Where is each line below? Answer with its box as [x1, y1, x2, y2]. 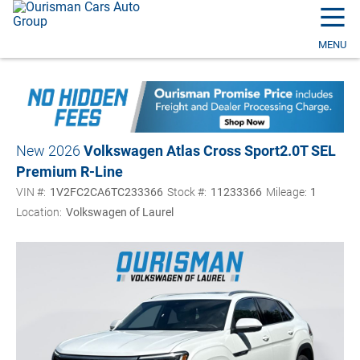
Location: [16, 206, 62, 219]
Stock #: [166, 186, 207, 199]
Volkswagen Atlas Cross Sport [84, 142, 280, 160]
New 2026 [16, 142, 80, 160]
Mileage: [265, 186, 307, 199]
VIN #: [16, 186, 46, 199]
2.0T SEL [280, 142, 336, 160]
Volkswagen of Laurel [65, 206, 174, 219]
